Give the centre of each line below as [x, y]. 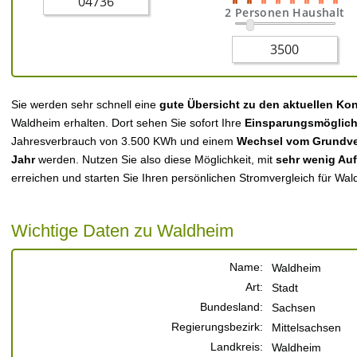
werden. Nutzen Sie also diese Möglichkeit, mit [157, 159]
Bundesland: [231, 307]
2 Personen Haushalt [284, 12]
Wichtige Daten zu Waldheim [122, 231]
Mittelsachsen [306, 328]
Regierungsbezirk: [217, 327]
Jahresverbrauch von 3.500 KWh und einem [124, 141]
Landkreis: [237, 347]
